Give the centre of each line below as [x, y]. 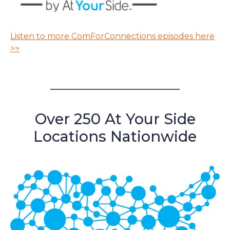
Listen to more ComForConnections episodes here [112, 36]
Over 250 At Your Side [115, 119]
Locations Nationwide [115, 136]
